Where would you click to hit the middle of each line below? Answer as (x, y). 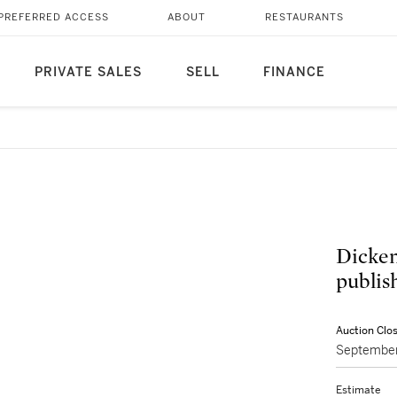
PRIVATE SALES (88, 72)
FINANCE (294, 72)
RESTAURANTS (304, 17)
